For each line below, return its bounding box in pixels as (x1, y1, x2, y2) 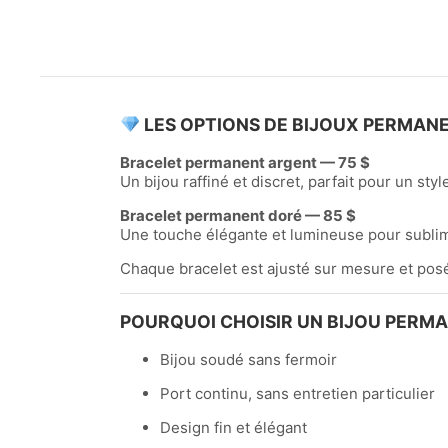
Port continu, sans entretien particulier (160, 383, 435, 403)
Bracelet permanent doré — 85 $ (120, 205, 356, 225)
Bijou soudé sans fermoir (160, 349, 337, 369)
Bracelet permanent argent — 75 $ (120, 152, 370, 172)
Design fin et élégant (160, 417, 307, 437)
